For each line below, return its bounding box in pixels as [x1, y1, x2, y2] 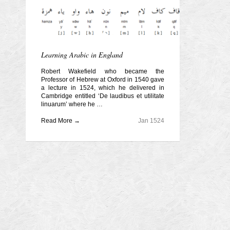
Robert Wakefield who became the [41, 68, 164, 75]
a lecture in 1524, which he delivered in [41, 84, 164, 92]
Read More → [41, 117, 80, 125]
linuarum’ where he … [41, 101, 103, 108]
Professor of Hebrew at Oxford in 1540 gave [41, 76, 164, 84]
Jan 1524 [138, 117, 164, 125]
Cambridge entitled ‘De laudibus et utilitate [41, 92, 164, 100]
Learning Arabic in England [41, 50, 123, 60]
